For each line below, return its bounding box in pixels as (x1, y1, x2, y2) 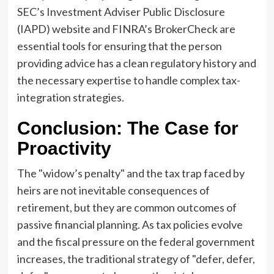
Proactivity (17, 138, 111, 159)
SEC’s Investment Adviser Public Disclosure (17, 5, 225, 19)
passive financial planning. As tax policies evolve (17, 218, 243, 232)
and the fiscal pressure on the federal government (17, 235, 255, 249)
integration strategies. (17, 91, 124, 105)
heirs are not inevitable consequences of (17, 183, 210, 198)
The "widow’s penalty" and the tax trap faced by (17, 166, 245, 180)
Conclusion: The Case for (17, 118, 239, 139)
